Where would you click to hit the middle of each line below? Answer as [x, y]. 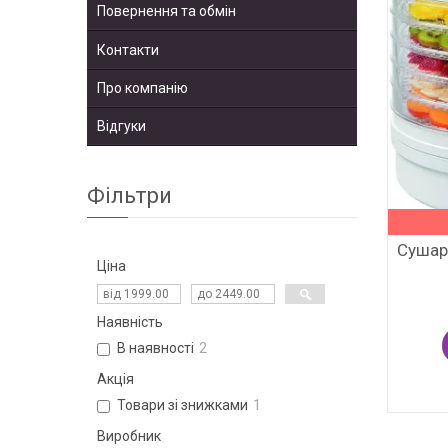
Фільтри [129, 196]
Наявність [130, 322]
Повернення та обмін [166, 11]
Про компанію [142, 88]
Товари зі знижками [182, 405]
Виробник [129, 436]
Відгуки [121, 126]
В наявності [155, 348]
